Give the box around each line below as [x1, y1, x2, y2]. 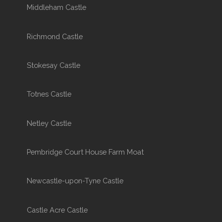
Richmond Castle [26, 32, 83, 41]
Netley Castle [26, 118, 71, 127]
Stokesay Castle [26, 60, 80, 69]
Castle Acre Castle [26, 205, 88, 214]
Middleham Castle [26, 3, 86, 12]
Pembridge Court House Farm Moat [26, 147, 144, 156]
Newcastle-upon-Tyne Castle [26, 176, 123, 185]
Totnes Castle [26, 90, 71, 99]
